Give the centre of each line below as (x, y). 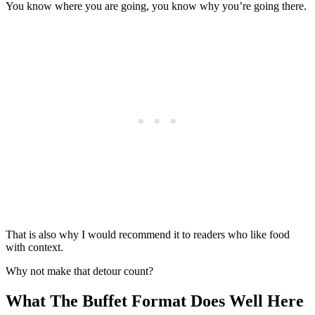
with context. (34, 247)
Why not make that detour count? (79, 271)
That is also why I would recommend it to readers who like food (148, 235)
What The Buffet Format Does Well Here (155, 301)
